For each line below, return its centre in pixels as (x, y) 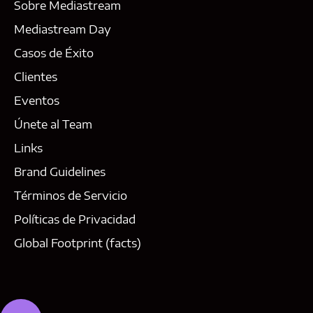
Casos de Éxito (54, 53)
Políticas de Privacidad (75, 219)
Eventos (37, 100)
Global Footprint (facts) (78, 243)
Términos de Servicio (71, 195)
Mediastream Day (63, 29)
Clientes (36, 77)
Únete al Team (53, 124)
